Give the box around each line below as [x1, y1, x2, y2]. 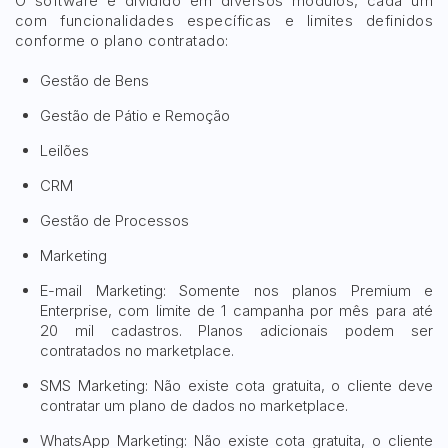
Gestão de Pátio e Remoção [40, 106, 230, 125]
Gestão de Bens [40, 71, 149, 90]
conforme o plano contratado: [15, 31, 229, 50]
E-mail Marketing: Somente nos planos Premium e [40, 281, 433, 300]
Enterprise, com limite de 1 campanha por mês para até [40, 301, 433, 320]
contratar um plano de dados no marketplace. [40, 396, 348, 415]
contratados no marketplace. [40, 341, 234, 360]
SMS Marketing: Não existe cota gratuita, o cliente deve [40, 376, 433, 395]
